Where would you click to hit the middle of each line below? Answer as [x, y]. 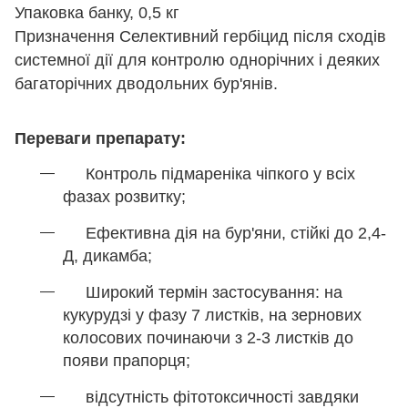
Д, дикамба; [107, 255]
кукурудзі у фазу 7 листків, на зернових [212, 315]
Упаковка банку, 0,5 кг [97, 12]
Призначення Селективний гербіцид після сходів [200, 36]
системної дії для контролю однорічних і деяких [197, 60]
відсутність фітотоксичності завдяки [211, 397]
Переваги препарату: [100, 138]
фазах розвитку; [124, 196]
